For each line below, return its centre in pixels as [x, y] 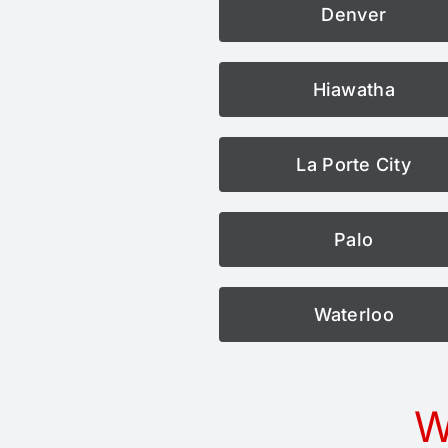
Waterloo [353, 314]
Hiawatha [353, 89]
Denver [354, 14]
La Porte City [353, 164]
